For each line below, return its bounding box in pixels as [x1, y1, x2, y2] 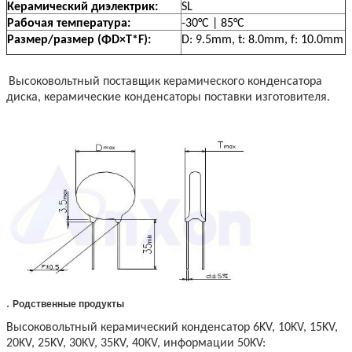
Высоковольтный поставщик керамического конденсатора [9, 75, 322, 88]
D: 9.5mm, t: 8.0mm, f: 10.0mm [181, 33, 343, 46]
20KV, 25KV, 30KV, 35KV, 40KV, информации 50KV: [6, 336, 266, 350]
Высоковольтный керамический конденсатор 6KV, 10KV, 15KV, [6, 321, 338, 334]
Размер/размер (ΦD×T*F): [7, 33, 151, 46]
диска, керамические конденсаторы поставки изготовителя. [6, 90, 330, 104]
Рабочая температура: [7, 16, 130, 30]
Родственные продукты [13, 298, 124, 310]
